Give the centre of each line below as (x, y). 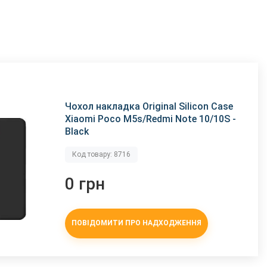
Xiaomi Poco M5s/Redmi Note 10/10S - (151, 119)
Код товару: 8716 (102, 154)
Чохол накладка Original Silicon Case (149, 106)
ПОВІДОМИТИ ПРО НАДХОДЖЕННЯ (137, 223)
